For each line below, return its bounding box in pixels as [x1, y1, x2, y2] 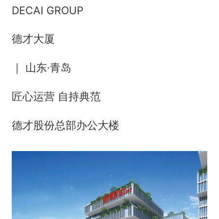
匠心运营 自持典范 [11, 90, 101, 103]
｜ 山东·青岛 [11, 61, 71, 74]
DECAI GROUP [11, 3, 84, 17]
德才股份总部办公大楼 [11, 119, 119, 132]
